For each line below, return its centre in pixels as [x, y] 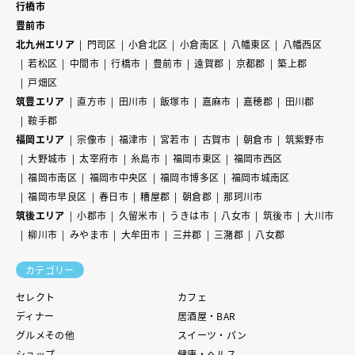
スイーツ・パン [212, 334]
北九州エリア [46, 44]
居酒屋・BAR [207, 315]
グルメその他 [46, 334]
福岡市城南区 [260, 177]
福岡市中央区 [118, 177]
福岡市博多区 [190, 177]
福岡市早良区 [57, 196]
